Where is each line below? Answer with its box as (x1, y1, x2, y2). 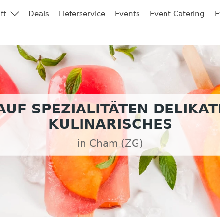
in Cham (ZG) (77, 137, 143, 150)
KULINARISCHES (48, 115, 172, 132)
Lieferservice (59, 9, 105, 18)
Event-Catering (150, 9, 205, 18)
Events (115, 9, 140, 18)
